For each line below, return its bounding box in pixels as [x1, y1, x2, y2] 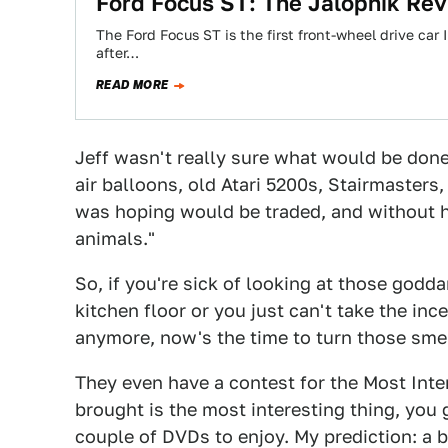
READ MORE [96, 76, 169, 94]
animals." [75, 228, 155, 249]
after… [96, 45, 139, 61]
